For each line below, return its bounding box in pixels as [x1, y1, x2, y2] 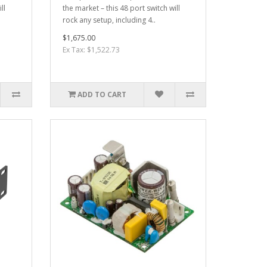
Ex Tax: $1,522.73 [62, 44, 120, 55]
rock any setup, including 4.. [62, 14, 156, 25]
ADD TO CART [77, 89, 126, 100]
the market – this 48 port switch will [62, 2, 180, 13]
